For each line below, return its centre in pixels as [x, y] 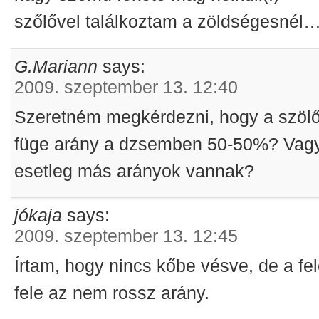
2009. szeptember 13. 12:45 [126, 236]
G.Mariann [56, 67]
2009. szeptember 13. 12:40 [126, 87]
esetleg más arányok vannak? [135, 171]
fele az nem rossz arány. [112, 292]
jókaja [38, 215]
